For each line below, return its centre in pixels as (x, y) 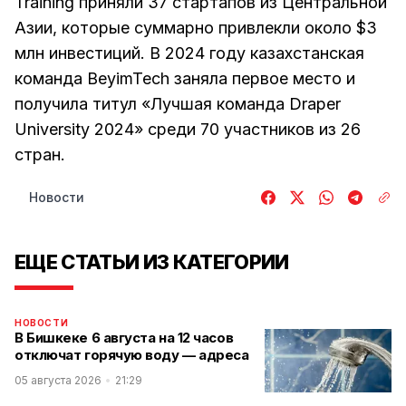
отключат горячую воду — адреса (132, 355)
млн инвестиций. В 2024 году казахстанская (189, 53)
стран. (40, 155)
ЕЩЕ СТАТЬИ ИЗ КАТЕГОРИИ (152, 262)
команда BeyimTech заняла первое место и (185, 78)
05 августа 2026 (58, 380)
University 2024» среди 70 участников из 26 (188, 129)
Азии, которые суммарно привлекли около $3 (196, 28)
